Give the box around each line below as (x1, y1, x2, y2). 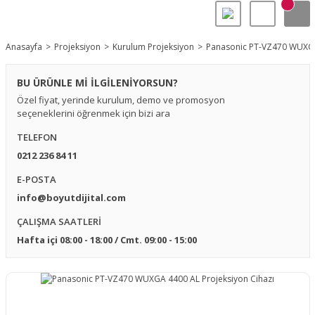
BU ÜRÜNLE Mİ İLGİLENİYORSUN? (16, 76, 178, 89)
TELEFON (16, 131, 57, 143)
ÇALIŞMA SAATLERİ (16, 215, 101, 228)
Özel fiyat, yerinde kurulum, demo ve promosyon (16, 94, 225, 106)
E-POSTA (16, 173, 56, 186)
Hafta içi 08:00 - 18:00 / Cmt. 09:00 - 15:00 (16, 233, 197, 246)
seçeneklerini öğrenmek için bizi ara (16, 107, 170, 120)
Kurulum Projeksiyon (112, 41, 194, 53)
